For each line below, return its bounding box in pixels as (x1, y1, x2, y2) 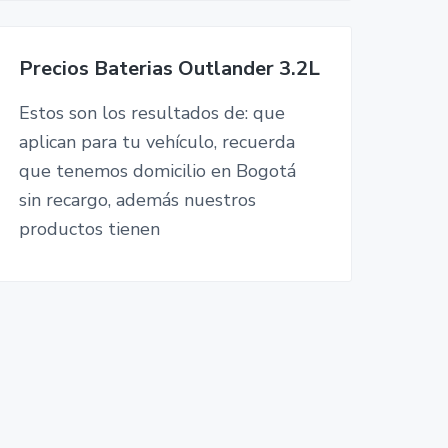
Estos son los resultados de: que (18, 101, 285, 126)
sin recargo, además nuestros (18, 188, 256, 213)
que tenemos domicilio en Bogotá (18, 159, 296, 184)
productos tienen (18, 217, 160, 242)
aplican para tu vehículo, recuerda (18, 130, 295, 155)
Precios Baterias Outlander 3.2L (18, 55, 320, 83)
